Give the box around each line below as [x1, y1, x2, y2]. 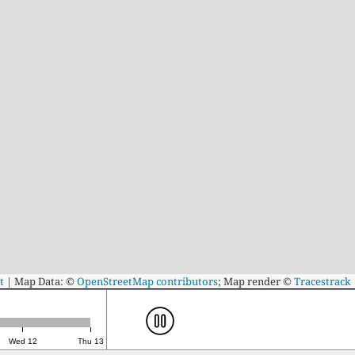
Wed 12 [8, 337, 37, 346]
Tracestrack [294, 273, 351, 288]
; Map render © [218, 273, 294, 288]
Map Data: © [12, 273, 77, 288]
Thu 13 [78, 337, 104, 346]
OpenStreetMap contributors [77, 273, 218, 288]
